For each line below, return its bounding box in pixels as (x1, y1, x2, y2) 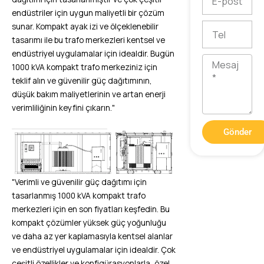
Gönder (223, 126, 252, 137)
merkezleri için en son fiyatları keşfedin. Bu (12, 203, 170, 214)
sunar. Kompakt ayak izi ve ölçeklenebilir (12, 21, 159, 32)
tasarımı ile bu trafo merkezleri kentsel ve (12, 34, 165, 45)
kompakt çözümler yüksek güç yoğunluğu (12, 216, 166, 228)
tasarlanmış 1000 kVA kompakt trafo (12, 189, 146, 201)
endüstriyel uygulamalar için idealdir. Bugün (12, 48, 174, 59)
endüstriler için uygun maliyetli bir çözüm (12, 7, 164, 18)
